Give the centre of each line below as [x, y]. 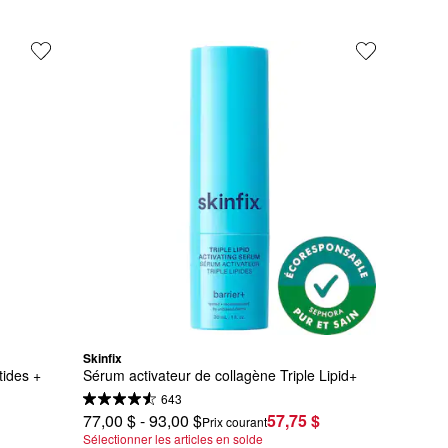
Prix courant [234, 421]
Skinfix [102, 357]
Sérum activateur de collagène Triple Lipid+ [219, 375]
